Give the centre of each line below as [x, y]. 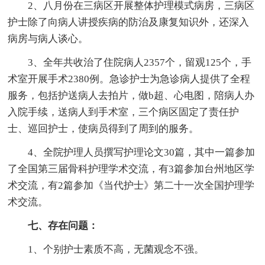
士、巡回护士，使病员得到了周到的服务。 [104, 128]
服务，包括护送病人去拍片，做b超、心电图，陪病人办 [131, 95]
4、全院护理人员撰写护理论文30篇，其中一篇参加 [142, 152]
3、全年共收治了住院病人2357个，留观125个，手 [140, 62]
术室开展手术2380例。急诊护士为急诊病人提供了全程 [129, 79]
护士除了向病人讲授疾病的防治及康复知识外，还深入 [129, 22]
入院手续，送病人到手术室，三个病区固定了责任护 [124, 112]
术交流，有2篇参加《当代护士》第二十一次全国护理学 [131, 185]
